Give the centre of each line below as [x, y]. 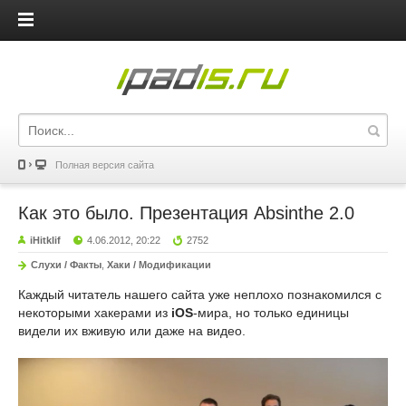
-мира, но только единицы [271, 313]
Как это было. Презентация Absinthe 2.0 [186, 213]
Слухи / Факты [66, 265]
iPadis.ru [203, 146]
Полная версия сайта [105, 165]
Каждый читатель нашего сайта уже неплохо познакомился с [200, 295]
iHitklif [45, 240]
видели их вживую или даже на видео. [132, 331]
